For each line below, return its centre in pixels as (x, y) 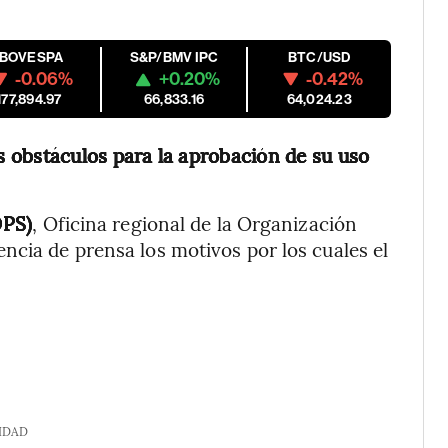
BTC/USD (319, 57)
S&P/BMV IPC (174, 57)
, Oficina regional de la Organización (195, 223)
